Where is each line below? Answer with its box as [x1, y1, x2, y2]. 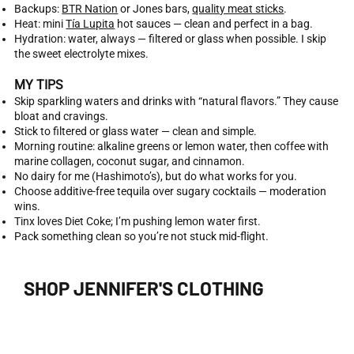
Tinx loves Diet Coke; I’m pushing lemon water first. [14, 215, 262, 228]
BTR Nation [62, 2, 119, 16]
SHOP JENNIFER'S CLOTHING [23, 277, 264, 300]
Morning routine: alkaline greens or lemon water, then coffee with [14, 140, 330, 153]
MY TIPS [14, 77, 64, 93]
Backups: [14, 2, 62, 16]
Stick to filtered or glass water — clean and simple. [14, 125, 258, 138]
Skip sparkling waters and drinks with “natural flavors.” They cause [14, 95, 339, 108]
